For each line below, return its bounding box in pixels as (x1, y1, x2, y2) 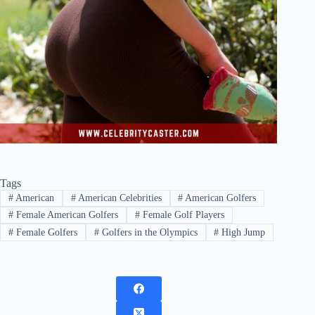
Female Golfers (13, 226, 77, 238)
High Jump (219, 226, 266, 238)
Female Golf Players (139, 210, 224, 221)
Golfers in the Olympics (98, 226, 198, 238)
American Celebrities (75, 192, 162, 203)
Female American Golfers (13, 210, 118, 221)
